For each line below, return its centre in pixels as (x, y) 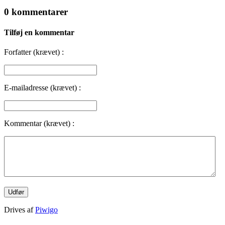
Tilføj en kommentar (39, 32)
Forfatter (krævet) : (34, 52)
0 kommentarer (36, 12)
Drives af (20, 210)
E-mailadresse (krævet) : (42, 88)
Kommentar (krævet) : (39, 124)
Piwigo (46, 210)
